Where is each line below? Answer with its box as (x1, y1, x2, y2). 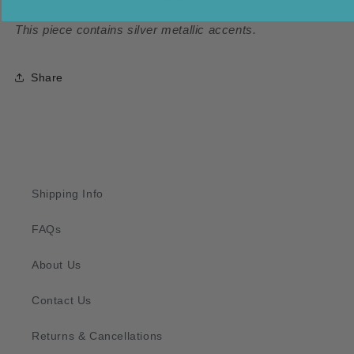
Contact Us (32, 294, 92, 307)
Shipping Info (32, 187, 104, 201)
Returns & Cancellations (32, 330, 163, 343)
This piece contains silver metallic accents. (15, 23, 257, 37)
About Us (32, 258, 81, 272)
